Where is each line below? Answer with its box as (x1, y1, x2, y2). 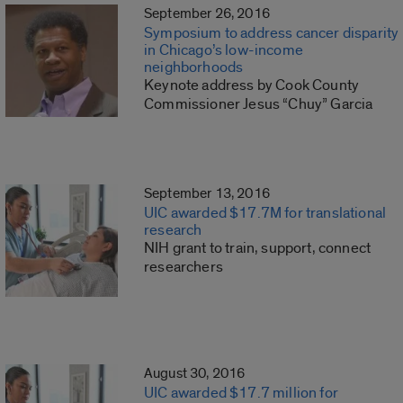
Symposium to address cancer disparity (144, 23, 399, 43)
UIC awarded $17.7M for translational (144, 203, 387, 223)
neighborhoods (144, 58, 244, 77)
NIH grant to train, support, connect (144, 238, 372, 258)
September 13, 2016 (144, 184, 270, 203)
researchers (144, 257, 223, 277)
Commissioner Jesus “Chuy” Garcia (144, 94, 373, 114)
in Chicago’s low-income (144, 40, 303, 60)
